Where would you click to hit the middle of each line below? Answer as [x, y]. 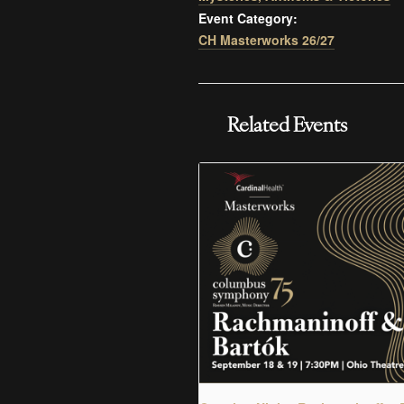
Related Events [287, 126]
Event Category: [248, 18]
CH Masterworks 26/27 [266, 39]
